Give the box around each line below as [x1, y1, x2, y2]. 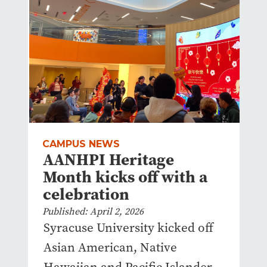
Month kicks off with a [42, 166, 207, 188]
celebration [42, 183, 129, 206]
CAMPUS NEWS [42, 138, 120, 150]
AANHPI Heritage [42, 148, 174, 171]
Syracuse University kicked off [43, 219, 213, 237]
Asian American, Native [43, 239, 177, 256]
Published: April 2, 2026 [42, 205, 144, 218]
